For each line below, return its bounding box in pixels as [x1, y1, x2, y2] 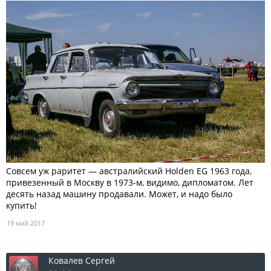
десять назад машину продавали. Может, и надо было [6, 188, 232, 200]
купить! [6, 199, 37, 211]
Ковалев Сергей [48, 254, 115, 266]
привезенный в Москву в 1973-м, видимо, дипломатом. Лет [6, 176, 253, 188]
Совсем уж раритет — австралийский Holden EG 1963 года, [6, 165, 252, 177]
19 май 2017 [7, 218, 45, 227]
